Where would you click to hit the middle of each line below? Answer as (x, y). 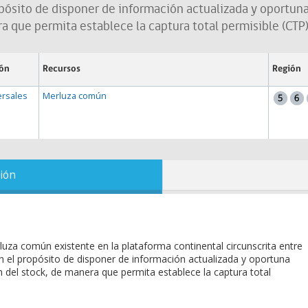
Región (286, 69)
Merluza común (75, 96)
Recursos (62, 69)
